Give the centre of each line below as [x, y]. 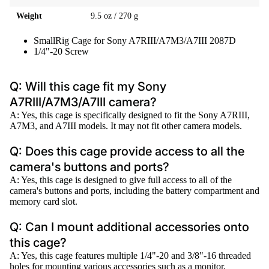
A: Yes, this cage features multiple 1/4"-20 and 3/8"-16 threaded [130, 255]
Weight [29, 16]
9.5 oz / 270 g [115, 16]
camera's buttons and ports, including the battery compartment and [134, 190]
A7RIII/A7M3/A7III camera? [83, 102]
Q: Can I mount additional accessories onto [129, 227]
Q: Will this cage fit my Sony [88, 86]
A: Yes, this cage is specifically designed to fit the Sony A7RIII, [130, 115]
